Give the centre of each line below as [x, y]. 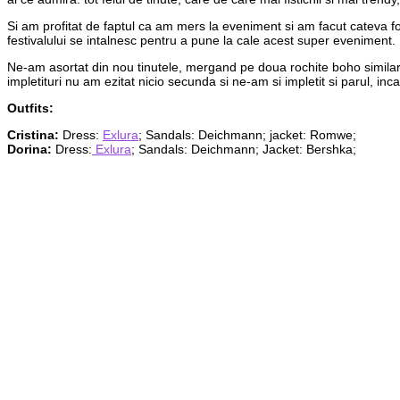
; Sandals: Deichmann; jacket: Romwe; [247, 134]
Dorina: [31, 149]
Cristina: [33, 134]
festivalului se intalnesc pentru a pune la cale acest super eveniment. [201, 40]
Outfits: [30, 108]
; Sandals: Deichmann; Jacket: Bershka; [244, 149]
